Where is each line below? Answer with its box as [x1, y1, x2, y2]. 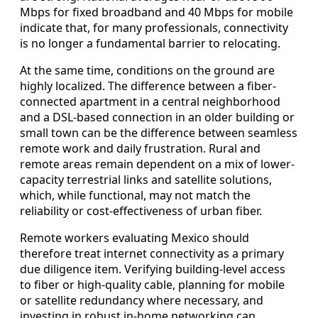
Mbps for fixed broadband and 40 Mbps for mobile [20, 4, 293, 20]
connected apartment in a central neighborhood [20, 93, 280, 109]
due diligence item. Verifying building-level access [20, 261, 285, 277]
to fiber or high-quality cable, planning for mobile [20, 276, 285, 292]
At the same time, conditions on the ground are [20, 62, 275, 78]
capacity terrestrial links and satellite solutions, [20, 171, 272, 187]
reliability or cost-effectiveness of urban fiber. [20, 202, 262, 219]
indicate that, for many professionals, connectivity [20, 19, 288, 35]
